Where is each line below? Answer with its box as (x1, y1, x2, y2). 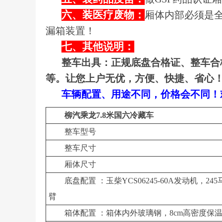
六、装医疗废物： (61, 9, 145, 21)
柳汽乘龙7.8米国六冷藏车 (64, 111, 154, 119)
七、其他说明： (61, 41, 134, 53)
